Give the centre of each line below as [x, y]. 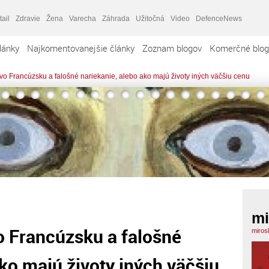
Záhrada [116, 18]
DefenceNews [219, 18]
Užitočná [150, 18]
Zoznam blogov [172, 48]
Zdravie [28, 18]
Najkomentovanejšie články [81, 48]
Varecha [83, 18]
